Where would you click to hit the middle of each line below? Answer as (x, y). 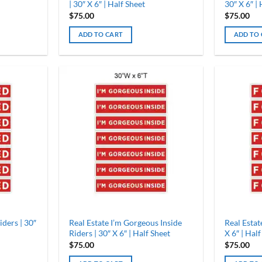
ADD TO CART (101, 35)
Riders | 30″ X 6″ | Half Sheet (119, 233)
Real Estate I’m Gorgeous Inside (125, 223)
